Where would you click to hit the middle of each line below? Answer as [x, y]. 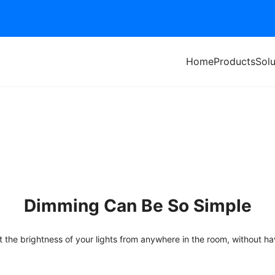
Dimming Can [82, 206]
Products [234, 61]
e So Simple [202, 206]
